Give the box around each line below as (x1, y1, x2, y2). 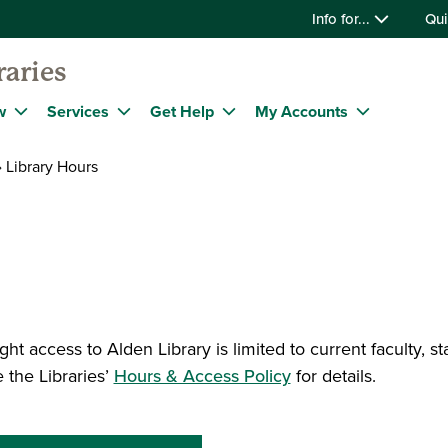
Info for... (312, 8, 374, 30)
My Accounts (255, 99, 348, 123)
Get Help (150, 99, 214, 123)
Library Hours (2, 155, 98, 178)
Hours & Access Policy (113, 363, 291, 389)
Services (47, 99, 109, 123)
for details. (290, 363, 376, 389)
